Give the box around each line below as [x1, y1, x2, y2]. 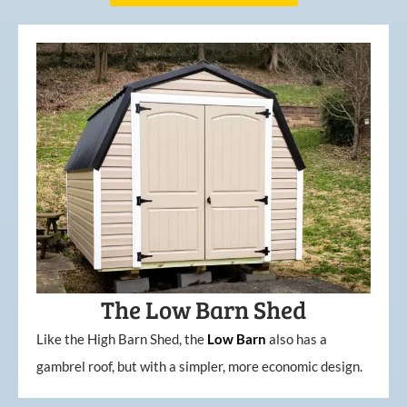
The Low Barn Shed [101, 293, 306, 327]
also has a [269, 331, 327, 348]
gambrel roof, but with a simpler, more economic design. [36, 358, 362, 375]
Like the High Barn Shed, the [36, 331, 207, 348]
